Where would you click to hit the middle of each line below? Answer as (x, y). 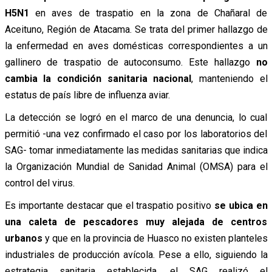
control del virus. (39, 183)
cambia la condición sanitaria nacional (98, 78)
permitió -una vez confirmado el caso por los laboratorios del (136, 134)
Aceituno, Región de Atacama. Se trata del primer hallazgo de (136, 29)
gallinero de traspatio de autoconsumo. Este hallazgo (130, 62)
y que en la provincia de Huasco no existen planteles (155, 238)
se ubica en (241, 205)
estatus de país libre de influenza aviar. (87, 95)
